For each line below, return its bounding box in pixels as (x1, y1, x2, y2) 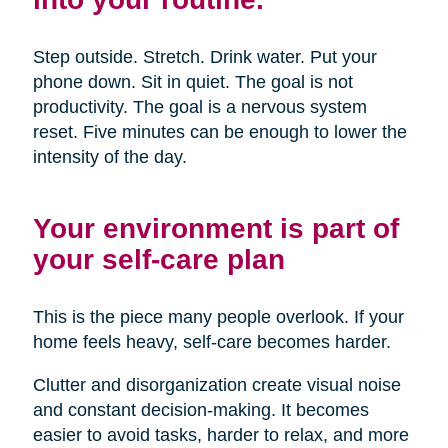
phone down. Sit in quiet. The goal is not (32, 72, 353, 93)
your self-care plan (32, 243, 285, 276)
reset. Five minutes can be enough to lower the (32, 122, 407, 143)
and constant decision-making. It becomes (32, 400, 369, 421)
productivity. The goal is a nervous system (32, 97, 367, 118)
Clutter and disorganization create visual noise (32, 375, 401, 396)
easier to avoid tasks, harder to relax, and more (32, 425, 409, 446)
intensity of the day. (32, 147, 187, 168)
